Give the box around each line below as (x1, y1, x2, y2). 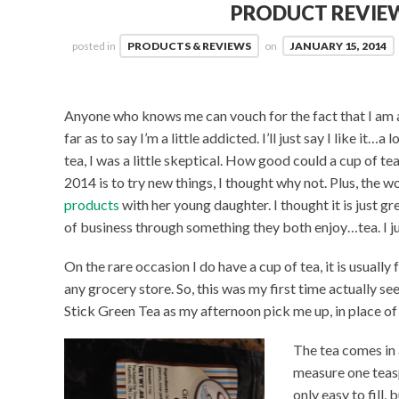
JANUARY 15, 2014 (290, 38, 387, 53)
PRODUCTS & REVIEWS (127, 38, 252, 53)
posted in (72, 38, 117, 53)
